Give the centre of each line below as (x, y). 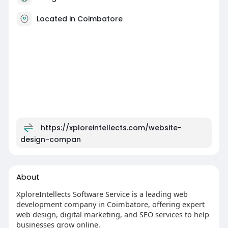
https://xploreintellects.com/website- (111, 128)
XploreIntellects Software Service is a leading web (102, 194)
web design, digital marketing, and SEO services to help (112, 215)
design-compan (50, 140)
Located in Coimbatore (79, 19)
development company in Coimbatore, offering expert (110, 204)
